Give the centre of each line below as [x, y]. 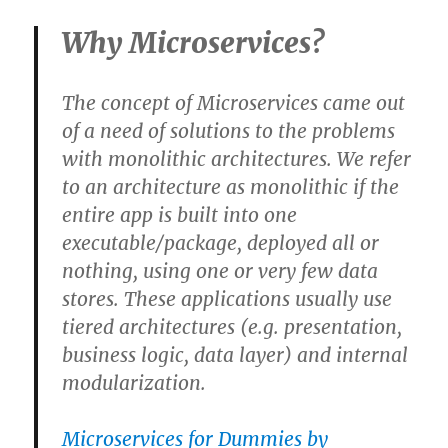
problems [354, 130]
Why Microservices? [193, 42]
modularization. [134, 382]
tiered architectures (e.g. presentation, [232, 326]
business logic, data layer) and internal [235, 354]
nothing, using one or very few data [220, 270]
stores [88, 298]
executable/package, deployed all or [221, 242]
